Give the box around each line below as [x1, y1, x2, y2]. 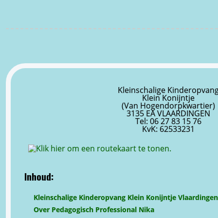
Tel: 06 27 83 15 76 [135, 115, 202, 127]
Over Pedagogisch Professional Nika [34, 204, 154, 214]
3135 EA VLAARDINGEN [127, 108, 211, 119]
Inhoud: [24, 169, 54, 183]
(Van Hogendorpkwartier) [122, 100, 216, 111]
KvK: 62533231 [142, 123, 195, 134]
